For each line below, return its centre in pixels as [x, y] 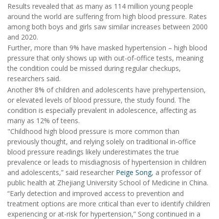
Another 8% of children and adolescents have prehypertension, [107, 89]
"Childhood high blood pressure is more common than [93, 131]
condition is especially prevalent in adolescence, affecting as [102, 110]
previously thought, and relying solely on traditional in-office [102, 141]
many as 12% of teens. [44, 120]
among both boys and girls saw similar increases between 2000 [108, 26]
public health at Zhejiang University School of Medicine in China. [108, 182]
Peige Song [134, 172]
